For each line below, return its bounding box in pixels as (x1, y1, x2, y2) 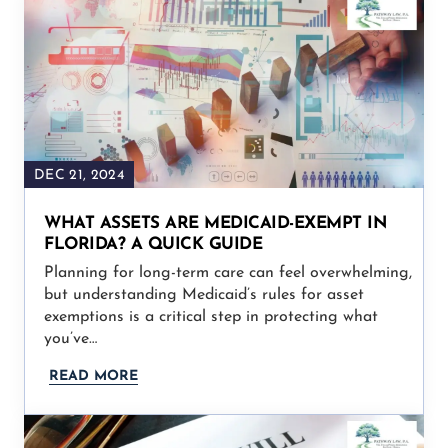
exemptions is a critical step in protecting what (44, 308, 378, 325)
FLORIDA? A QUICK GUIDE (44, 235, 262, 253)
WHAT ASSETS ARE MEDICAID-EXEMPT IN (44, 214, 387, 232)
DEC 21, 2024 (34, 167, 124, 183)
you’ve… (44, 330, 97, 347)
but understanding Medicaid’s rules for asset (44, 286, 364, 303)
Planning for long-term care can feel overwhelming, (44, 264, 412, 281)
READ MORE (49, 368, 138, 384)
